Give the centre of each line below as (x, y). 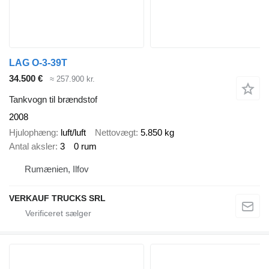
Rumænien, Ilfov (57, 169)
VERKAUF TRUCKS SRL (57, 198)
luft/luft (73, 133)
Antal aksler (32, 147)
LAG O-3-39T (38, 63)
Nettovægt (115, 133)
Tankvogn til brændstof (53, 99)
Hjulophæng (32, 133)
